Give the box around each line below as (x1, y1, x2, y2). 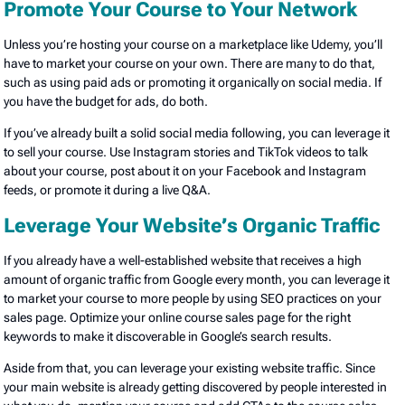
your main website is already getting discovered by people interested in (4, 379, 388, 394)
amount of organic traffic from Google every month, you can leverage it (4, 271, 391, 287)
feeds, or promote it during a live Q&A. (4, 182, 214, 197)
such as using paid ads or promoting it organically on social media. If (4, 74, 382, 89)
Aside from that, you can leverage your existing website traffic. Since (4, 360, 376, 375)
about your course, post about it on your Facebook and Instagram (4, 163, 367, 178)
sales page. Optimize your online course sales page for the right (4, 309, 352, 325)
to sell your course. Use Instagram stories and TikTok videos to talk (4, 144, 369, 159)
